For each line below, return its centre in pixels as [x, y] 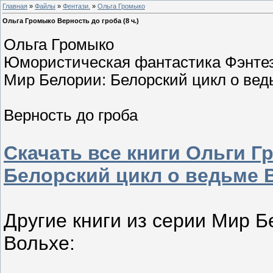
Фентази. [76, 6]
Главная [15, 6]
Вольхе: [39, 243]
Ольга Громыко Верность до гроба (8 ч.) [71, 21]
